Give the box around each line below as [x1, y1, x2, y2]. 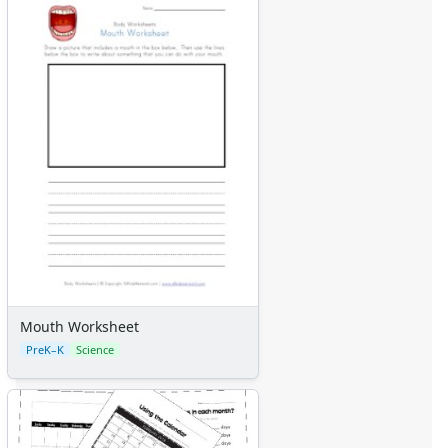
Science [76, 342, 114, 358]
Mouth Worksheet [20, 317, 139, 337]
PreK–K [26, 342, 64, 358]
